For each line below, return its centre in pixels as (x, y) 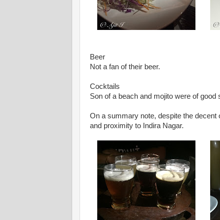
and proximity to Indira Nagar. (137, 126)
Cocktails (106, 86)
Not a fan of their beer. (126, 67)
